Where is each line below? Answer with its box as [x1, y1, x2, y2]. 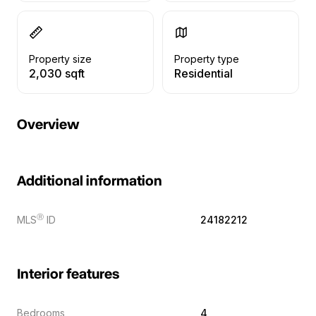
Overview [17, 118, 80, 132]
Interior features [17, 267, 119, 281]
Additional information [17, 174, 162, 188]
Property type [174, 53, 239, 65]
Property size [29, 53, 92, 65]
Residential [174, 66, 233, 80]
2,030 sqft [29, 66, 85, 80]
